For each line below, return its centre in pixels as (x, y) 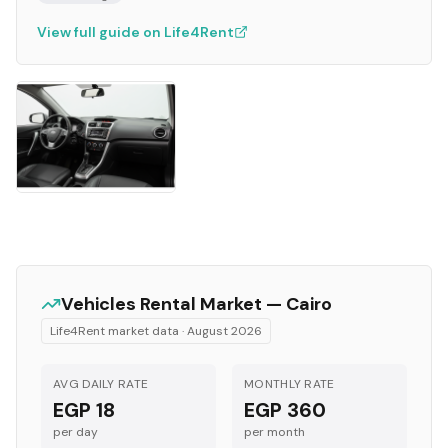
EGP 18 (84, 410)
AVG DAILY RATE (101, 384)
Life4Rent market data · (118, 331)
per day (75, 432)
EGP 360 (285, 410)
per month (274, 432)
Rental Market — (211, 304)
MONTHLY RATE (289, 384)
